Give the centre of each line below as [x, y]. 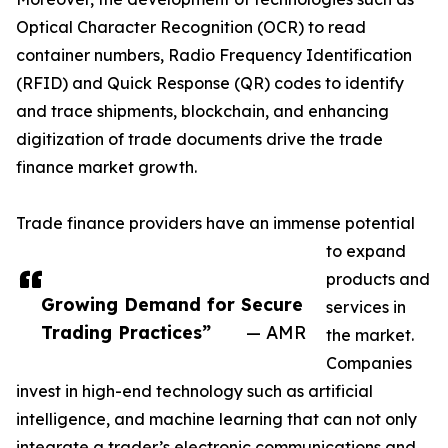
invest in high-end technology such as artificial [194, 391]
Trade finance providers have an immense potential [215, 223]
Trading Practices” [126, 332]
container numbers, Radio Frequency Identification [214, 55]
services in [366, 307]
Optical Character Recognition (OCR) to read [191, 27]
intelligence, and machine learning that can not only [216, 419]
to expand [366, 251]
